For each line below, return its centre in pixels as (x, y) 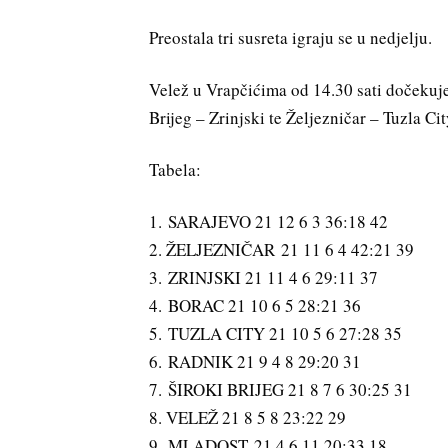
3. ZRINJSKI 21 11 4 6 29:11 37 (264, 277)
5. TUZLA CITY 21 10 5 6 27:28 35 (276, 333)
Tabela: (175, 169)
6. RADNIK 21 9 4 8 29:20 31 (255, 361)
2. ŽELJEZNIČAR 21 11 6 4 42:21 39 (282, 249)
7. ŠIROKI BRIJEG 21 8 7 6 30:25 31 (281, 389)
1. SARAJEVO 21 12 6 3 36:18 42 (269, 221)
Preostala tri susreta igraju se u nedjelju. (291, 38)
